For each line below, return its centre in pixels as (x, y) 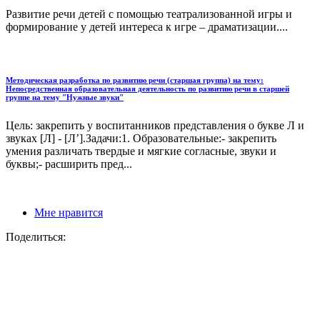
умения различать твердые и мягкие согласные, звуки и (141, 151)
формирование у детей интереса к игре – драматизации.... (147, 26)
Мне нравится (69, 212)
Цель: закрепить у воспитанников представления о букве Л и (155, 125)
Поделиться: (36, 236)
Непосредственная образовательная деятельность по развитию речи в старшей (147, 88)
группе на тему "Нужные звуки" (65, 97)
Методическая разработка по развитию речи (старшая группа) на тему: (135, 80)
